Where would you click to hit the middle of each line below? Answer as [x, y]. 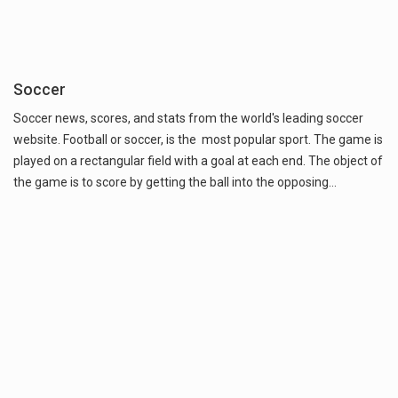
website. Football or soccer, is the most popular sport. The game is [198, 139]
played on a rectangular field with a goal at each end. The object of [198, 160]
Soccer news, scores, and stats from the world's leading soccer [188, 118]
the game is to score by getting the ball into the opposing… [175, 182]
